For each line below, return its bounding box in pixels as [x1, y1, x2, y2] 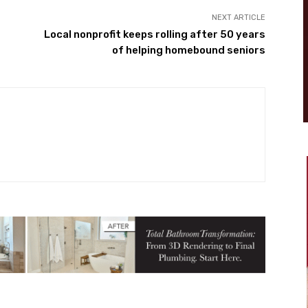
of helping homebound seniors [111, 43, 265, 56]
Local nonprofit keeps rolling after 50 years [43, 27, 265, 41]
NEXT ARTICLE [211, 12, 265, 22]
